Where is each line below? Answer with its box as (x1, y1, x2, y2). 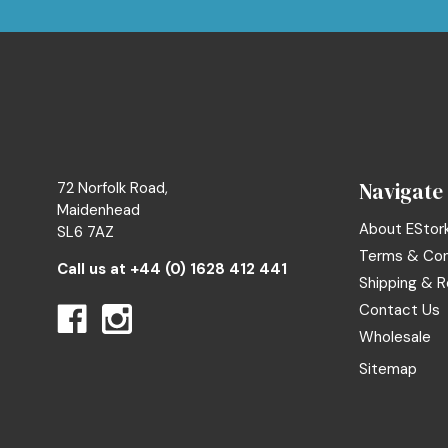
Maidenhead (57, 200, 140, 221)
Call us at (57, 259, 130, 280)
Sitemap (358, 359, 417, 380)
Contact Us (358, 300, 440, 321)
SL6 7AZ (57, 222, 114, 243)
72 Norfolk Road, (57, 178, 168, 199)
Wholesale (358, 327, 431, 348)
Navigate (358, 177, 443, 207)
